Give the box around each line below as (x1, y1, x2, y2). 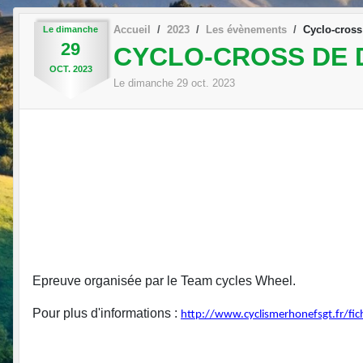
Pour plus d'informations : (32, 305, 181, 320)
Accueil (113, 23, 151, 36)
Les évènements (206, 23, 287, 36)
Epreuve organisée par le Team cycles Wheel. (32, 273, 296, 288)
